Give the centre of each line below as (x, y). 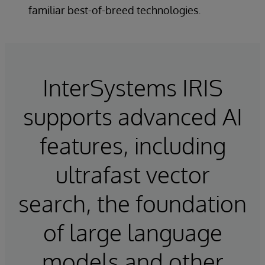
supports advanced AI (132, 117)
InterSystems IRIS (132, 88)
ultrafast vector (132, 174)
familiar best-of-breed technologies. (114, 10)
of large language (132, 232)
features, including (132, 146)
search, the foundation (132, 203)
